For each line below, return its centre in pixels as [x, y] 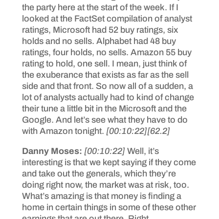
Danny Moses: [53, 151]
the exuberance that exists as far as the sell [105, 75]
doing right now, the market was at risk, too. [105, 185]
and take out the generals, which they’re [99, 173]
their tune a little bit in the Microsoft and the [104, 108]
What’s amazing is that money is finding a [101, 196]
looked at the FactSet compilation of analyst [107, 18]
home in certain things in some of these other [109, 207]
